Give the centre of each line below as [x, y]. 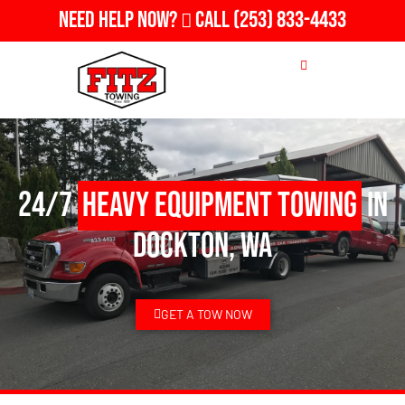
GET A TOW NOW [206, 314]
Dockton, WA [202, 246]
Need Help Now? [120, 20]
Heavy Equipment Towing [219, 205]
